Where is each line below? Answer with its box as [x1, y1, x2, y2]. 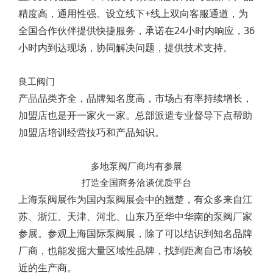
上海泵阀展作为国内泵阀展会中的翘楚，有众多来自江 [18, 193, 252, 207]
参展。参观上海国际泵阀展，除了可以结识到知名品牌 [18, 227, 252, 241]
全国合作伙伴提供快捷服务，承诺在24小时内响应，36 [18, 24, 255, 38]
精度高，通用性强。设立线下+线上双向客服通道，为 [18, 7, 248, 21]
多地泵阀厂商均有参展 [91, 160, 182, 172]
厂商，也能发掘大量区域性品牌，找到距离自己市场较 [18, 244, 252, 258]
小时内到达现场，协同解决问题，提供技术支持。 [18, 41, 233, 55]
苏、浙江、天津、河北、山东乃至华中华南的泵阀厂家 [18, 210, 252, 224]
